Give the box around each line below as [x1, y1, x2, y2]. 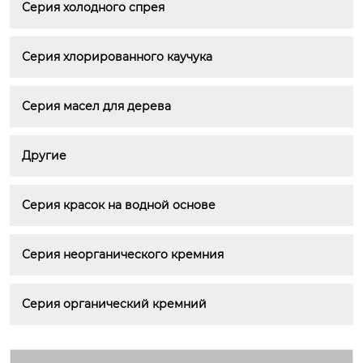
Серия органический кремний [22, 296, 207, 311]
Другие [22, 147, 66, 163]
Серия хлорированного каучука [22, 49, 212, 64]
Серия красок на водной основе [22, 197, 216, 212]
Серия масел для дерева [22, 98, 171, 113]
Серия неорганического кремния [22, 246, 224, 262]
